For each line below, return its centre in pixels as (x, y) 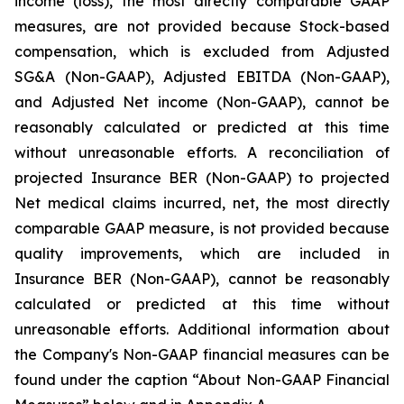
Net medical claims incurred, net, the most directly (202, 203)
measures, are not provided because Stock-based (202, 26)
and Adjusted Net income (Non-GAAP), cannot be (202, 102)
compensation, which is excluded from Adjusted (202, 51)
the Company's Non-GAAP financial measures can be (202, 354)
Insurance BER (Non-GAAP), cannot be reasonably (202, 279)
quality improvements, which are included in (202, 253)
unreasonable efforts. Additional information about (202, 329)
